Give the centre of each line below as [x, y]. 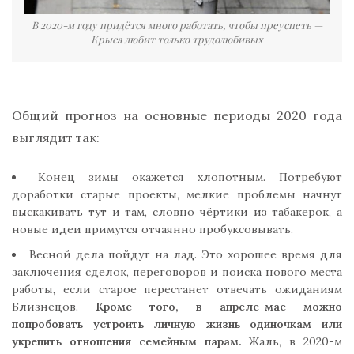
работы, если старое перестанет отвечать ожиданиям [177, 289]
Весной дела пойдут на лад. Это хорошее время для [186, 254]
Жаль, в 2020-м [292, 341]
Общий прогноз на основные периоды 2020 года [177, 115]
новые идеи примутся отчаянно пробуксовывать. [153, 229]
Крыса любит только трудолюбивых [177, 39]
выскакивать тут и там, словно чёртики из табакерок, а [177, 211]
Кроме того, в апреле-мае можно [219, 306]
